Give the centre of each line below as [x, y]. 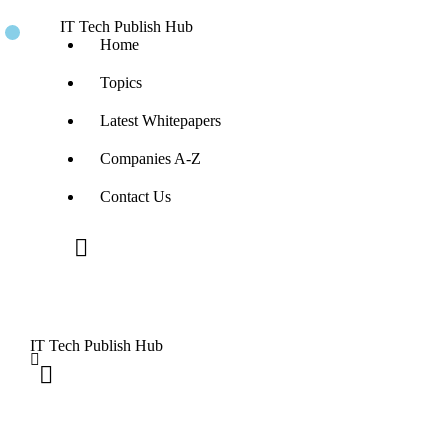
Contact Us [135, 197]
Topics [121, 83]
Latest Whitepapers [160, 121]
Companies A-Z [150, 159]
